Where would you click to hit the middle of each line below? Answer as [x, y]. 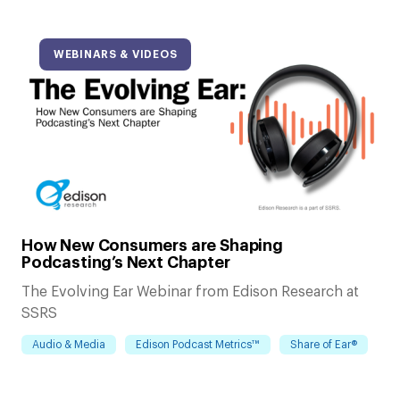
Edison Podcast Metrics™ [198, 344]
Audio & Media [69, 344]
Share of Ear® [324, 344]
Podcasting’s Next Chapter [126, 262]
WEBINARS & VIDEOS [116, 54]
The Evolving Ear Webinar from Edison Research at [190, 292]
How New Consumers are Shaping [152, 245]
